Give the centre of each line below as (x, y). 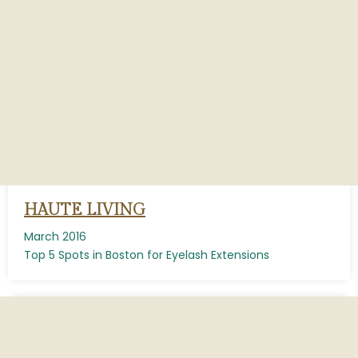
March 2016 (55, 237)
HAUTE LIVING (85, 210)
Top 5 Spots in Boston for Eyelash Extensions (147, 255)
